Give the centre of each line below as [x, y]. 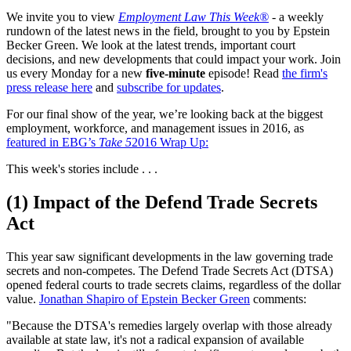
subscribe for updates [169, 87]
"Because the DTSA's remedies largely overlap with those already [169, 325]
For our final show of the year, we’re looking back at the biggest [165, 114]
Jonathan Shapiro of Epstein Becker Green [145, 299]
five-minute [175, 73]
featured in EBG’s [52, 142]
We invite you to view [62, 16]
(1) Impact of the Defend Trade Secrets [162, 202]
